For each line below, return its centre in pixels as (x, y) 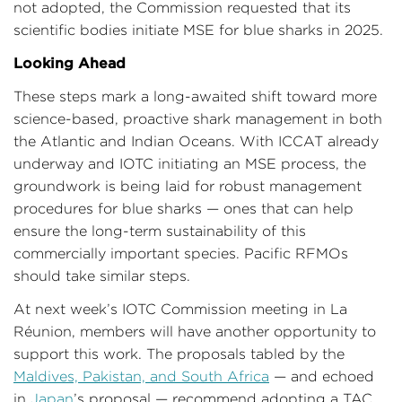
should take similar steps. (102, 275)
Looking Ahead (70, 62)
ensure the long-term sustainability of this (160, 231)
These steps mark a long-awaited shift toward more (195, 96)
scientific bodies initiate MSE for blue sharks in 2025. (198, 30)
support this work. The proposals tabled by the (179, 354)
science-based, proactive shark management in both (198, 118)
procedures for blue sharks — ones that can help (184, 208)
